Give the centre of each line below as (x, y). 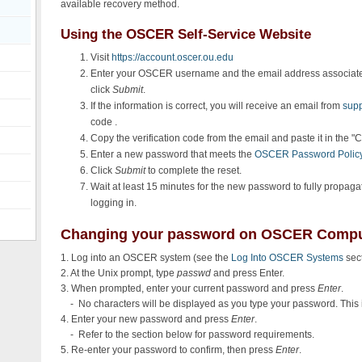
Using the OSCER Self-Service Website (186, 34)
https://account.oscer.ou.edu (173, 58)
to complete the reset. (195, 171)
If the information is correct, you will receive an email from (217, 106)
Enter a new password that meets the (173, 155)
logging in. (114, 203)
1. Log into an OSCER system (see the (146, 258)
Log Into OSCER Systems (288, 258)
